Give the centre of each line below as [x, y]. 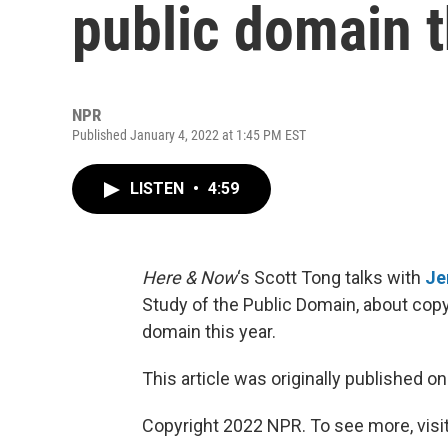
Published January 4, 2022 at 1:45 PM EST [189, 135]
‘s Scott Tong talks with [331, 277]
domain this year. [209, 331]
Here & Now [189, 277]
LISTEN [159, 188]
